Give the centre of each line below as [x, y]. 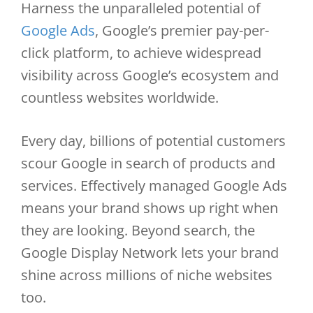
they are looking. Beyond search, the [138, 230]
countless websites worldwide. [120, 97]
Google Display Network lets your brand [150, 253]
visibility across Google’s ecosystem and [150, 75]
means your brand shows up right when [150, 208]
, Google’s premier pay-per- [182, 30]
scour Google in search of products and [148, 163]
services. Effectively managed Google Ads [154, 185]
